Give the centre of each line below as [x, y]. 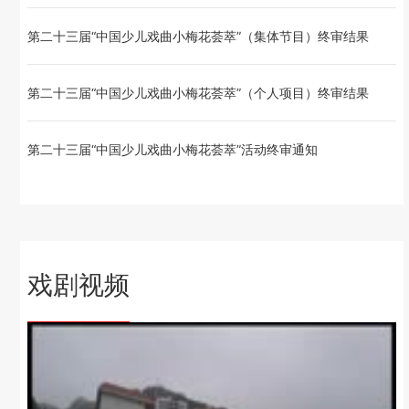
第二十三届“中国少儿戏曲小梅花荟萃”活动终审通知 [173, 150]
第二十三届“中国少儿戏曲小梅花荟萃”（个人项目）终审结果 [199, 93]
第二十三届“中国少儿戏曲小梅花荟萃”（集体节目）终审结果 [199, 37]
